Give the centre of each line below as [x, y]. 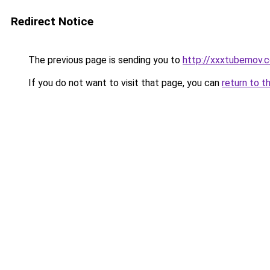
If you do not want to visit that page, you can [124, 83]
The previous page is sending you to [104, 60]
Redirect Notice [52, 21]
